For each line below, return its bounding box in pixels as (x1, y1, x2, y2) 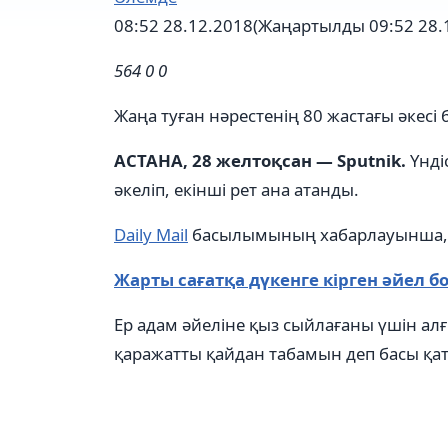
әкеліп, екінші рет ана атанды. (114, 178, 359, 201)
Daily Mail (114, 223, 188, 246)
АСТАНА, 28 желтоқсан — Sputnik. (114, 149, 406, 172)
